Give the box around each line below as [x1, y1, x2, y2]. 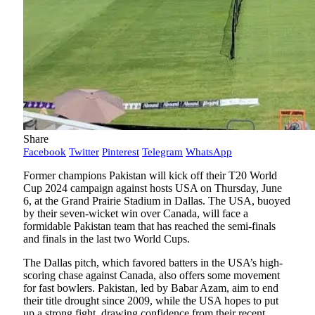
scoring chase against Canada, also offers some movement [23, 269, 280, 282]
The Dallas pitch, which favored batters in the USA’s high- [23, 257, 283, 269]
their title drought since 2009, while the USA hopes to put [23, 295, 278, 307]
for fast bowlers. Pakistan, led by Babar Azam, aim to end [23, 282, 278, 295]
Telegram [142, 146, 183, 158]
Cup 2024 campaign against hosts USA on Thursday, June [23, 182, 282, 195]
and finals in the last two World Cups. [23, 233, 190, 245]
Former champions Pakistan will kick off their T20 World [23, 169, 277, 182]
